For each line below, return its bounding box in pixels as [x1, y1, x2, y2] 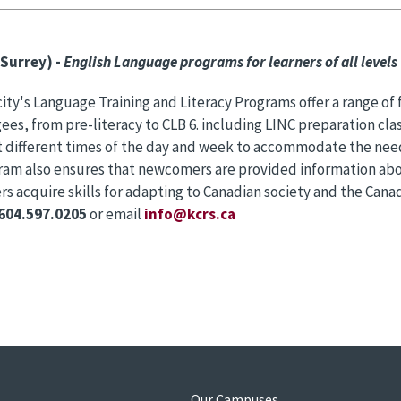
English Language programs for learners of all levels [64, 51, 397, 72]
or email [90, 203, 144, 224]
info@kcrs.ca [144, 203, 235, 224]
